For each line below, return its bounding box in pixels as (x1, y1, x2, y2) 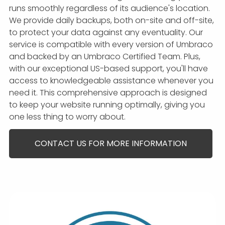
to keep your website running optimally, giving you (9, 99, 205, 111)
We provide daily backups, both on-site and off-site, (9, 15, 214, 27)
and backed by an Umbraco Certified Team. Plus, (9, 51, 200, 63)
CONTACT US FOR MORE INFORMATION (35, 138, 187, 150)
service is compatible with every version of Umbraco (9, 39, 213, 51)
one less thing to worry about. (9, 111, 126, 123)
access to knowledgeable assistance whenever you (9, 75, 213, 87)
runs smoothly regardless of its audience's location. (9, 3, 210, 15)
